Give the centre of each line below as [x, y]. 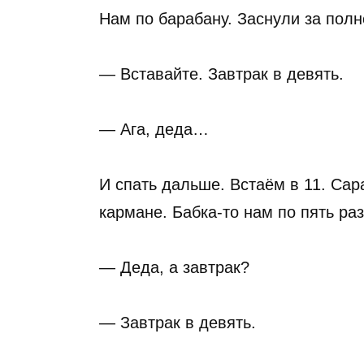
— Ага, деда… [154, 129]
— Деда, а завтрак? [174, 267]
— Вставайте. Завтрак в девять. [221, 74]
